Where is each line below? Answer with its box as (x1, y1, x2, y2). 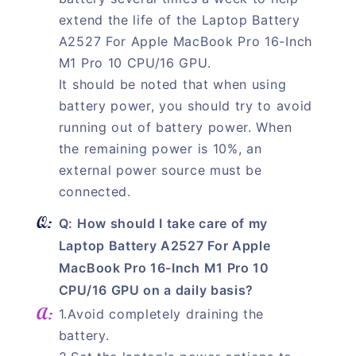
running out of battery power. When (58, 119, 292, 136)
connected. (58, 184, 131, 200)
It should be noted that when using (58, 76, 287, 93)
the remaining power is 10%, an (58, 141, 262, 157)
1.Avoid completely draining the (58, 306, 265, 323)
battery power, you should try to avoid (58, 98, 312, 114)
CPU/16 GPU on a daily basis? (58, 282, 254, 299)
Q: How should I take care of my (58, 215, 269, 232)
